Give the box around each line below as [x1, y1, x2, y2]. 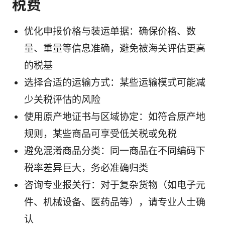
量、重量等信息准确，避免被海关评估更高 [24, 43, 205, 55]
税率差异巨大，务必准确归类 [24, 162, 148, 174]
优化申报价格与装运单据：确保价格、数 [24, 26, 196, 38]
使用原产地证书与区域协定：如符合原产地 [24, 111, 205, 123]
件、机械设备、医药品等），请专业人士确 [24, 196, 205, 208]
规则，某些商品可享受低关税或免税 [24, 128, 177, 140]
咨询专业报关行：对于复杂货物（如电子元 [24, 179, 205, 191]
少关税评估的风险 [24, 94, 100, 106]
